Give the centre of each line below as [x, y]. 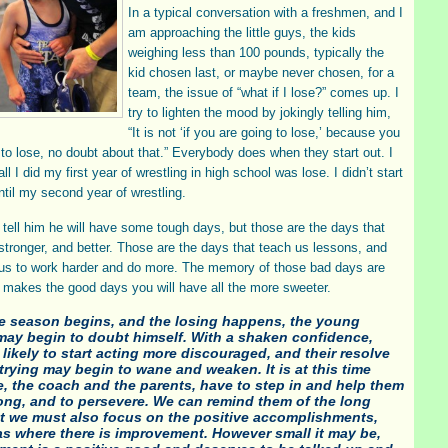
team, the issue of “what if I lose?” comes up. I [263, 92]
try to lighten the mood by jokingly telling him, [259, 112]
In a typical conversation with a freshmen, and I [265, 12]
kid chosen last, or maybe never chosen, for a [261, 72]
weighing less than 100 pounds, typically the [256, 52]
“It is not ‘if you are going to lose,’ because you [264, 132]
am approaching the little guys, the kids [242, 32]
